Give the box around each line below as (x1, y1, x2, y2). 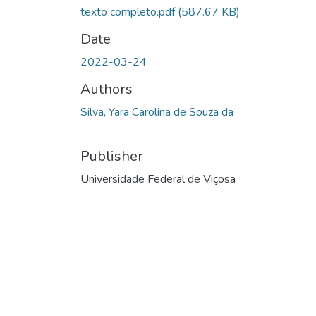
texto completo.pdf (80, 4, 178, 20)
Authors (80, 79, 133, 99)
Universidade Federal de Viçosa (80, 171, 236, 187)
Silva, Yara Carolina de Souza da (80, 104, 233, 120)
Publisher (80, 146, 143, 166)
